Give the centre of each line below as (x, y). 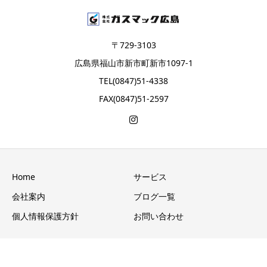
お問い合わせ (159, 216)
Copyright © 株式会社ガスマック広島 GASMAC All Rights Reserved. (133, 259)
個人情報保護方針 (45, 216)
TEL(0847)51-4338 (133, 80)
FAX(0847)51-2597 (133, 98)
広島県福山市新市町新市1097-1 (133, 63)
